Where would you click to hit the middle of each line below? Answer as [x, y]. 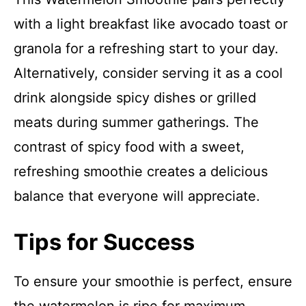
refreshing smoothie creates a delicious [141, 171]
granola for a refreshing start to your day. [146, 48]
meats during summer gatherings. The [136, 122]
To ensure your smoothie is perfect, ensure [153, 281]
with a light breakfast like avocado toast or [151, 24]
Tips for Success [104, 242]
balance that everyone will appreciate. [137, 196]
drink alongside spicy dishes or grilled [135, 98]
